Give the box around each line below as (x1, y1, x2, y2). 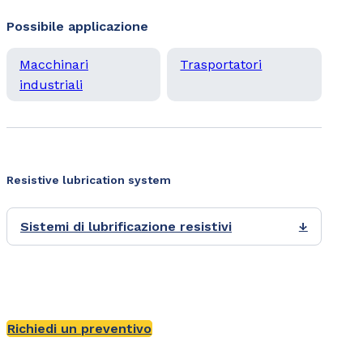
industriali (19, 77, 83, 93)
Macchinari (19, 57, 88, 73)
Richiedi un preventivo (7, 321, 152, 337)
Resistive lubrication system (6, 173, 171, 187)
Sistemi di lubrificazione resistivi (20, 219, 232, 235)
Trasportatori (180, 57, 263, 73)
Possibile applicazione (6, 19, 148, 35)
